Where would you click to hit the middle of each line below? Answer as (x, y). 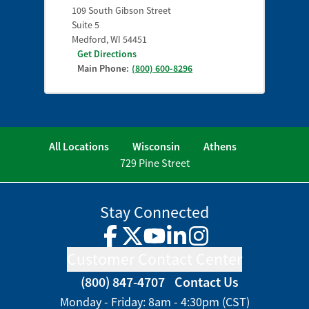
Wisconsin (156, 146)
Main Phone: (103, 68)
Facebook (132, 243)
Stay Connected (154, 212)
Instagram (221, 243)
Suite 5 (86, 24)
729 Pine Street (154, 162)
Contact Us (206, 281)
